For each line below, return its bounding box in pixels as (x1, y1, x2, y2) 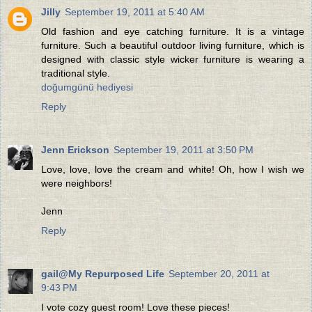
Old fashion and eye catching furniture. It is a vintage (41, 26, 304, 38)
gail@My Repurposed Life (41, 268, 164, 280)
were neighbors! (41, 178, 112, 189)
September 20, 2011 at (169, 268, 270, 280)
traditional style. (41, 68, 110, 79)
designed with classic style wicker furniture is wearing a (41, 54, 304, 65)
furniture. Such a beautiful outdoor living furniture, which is (41, 40, 304, 52)
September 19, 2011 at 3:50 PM (114, 144, 253, 156)
